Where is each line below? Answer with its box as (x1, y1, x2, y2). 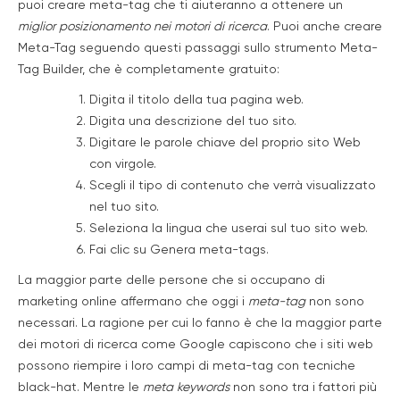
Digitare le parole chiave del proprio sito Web (89, 137, 361, 149)
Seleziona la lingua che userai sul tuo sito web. (89, 222, 368, 235)
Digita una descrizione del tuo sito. (89, 115, 296, 128)
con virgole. (89, 158, 156, 171)
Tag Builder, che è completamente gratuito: (18, 63, 279, 76)
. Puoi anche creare (267, 21, 382, 33)
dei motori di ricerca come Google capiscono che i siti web (18, 338, 373, 351)
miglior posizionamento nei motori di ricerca (18, 21, 267, 33)
